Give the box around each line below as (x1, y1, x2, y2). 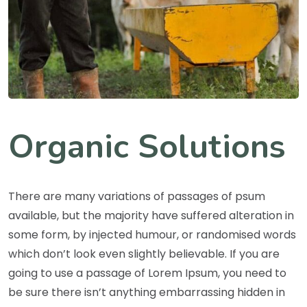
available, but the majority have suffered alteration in (8, 207, 294, 223)
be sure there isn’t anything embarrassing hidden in (8, 284, 285, 300)
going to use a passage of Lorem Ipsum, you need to (8, 265, 286, 281)
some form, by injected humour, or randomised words (8, 226, 296, 243)
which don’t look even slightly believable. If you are (8, 245, 280, 262)
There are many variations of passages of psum (8, 188, 265, 204)
